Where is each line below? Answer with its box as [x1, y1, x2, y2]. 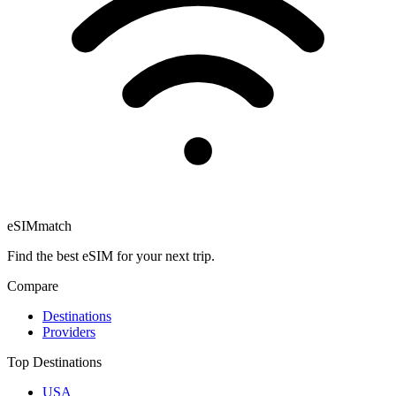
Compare [7, 278, 58, 293]
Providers [42, 324, 95, 339]
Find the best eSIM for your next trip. [7, 247, 215, 263]
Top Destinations [7, 354, 102, 369]
